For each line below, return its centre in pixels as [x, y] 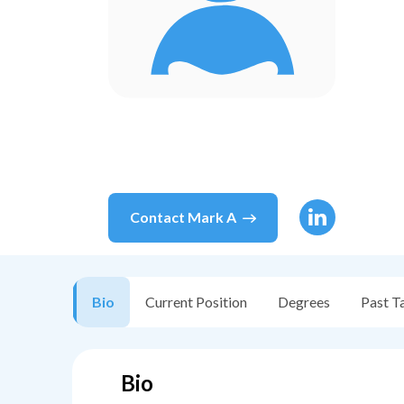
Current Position [196, 302]
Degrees [304, 302]
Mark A [212, 217]
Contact [159, 217]
